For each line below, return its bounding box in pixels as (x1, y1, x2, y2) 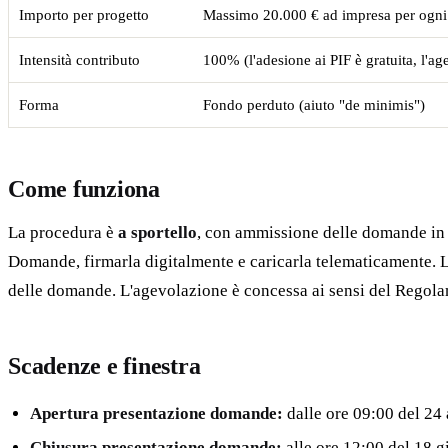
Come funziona (8, 175, 160, 202)
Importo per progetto (18, 6, 149, 23)
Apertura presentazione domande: (30, 403, 284, 423)
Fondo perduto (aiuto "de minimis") (202, 96, 425, 113)
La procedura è (8, 222, 118, 242)
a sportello (118, 222, 197, 242)
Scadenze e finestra (8, 352, 201, 379)
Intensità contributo (18, 51, 140, 68)
